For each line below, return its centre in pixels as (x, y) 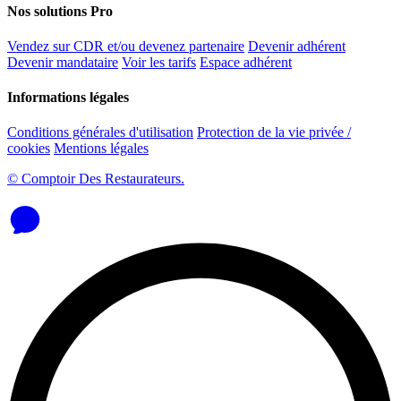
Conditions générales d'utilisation (100, 132)
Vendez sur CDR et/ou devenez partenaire (126, 46)
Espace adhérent (246, 62)
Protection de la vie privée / (274, 132)
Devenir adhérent (297, 46)
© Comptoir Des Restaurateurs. (96, 179)
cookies (29, 149)
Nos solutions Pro (60, 11)
